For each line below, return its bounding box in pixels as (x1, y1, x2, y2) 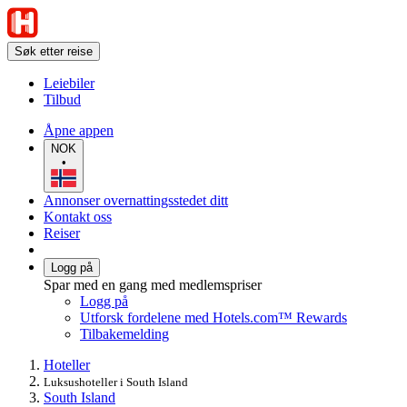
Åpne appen (44, 123, 114, 138)
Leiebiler (44, 75, 94, 91)
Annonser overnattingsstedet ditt (44, 192, 228, 208)
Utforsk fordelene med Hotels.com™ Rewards (80, 309, 347, 325)
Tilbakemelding (80, 325, 169, 342)
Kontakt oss (44, 208, 112, 224)
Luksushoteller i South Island (44, 374, 188, 389)
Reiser (44, 224, 80, 241)
